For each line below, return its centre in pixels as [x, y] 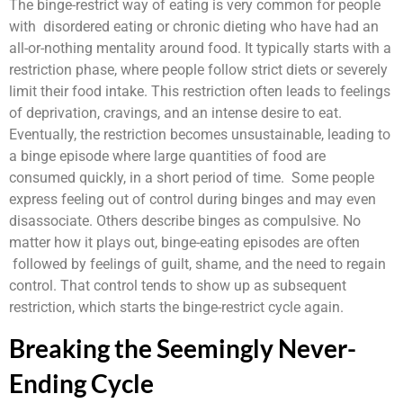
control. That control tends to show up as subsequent [178, 285]
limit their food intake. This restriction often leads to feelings [200, 91]
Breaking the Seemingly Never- [183, 349]
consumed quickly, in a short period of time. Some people [192, 177]
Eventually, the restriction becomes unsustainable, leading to [200, 134]
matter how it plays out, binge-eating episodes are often [184, 242]
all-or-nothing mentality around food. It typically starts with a [200, 48]
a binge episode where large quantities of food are [167, 156]
